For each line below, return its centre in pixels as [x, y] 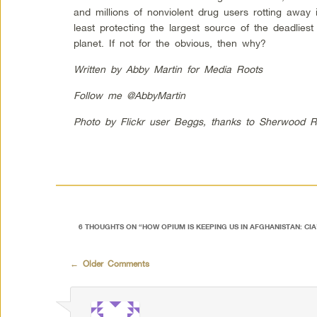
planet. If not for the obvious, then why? [170, 42]
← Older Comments [109, 263]
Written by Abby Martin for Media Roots [171, 69]
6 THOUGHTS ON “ [110, 226]
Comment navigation [110, 258]
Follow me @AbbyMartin [130, 95]
